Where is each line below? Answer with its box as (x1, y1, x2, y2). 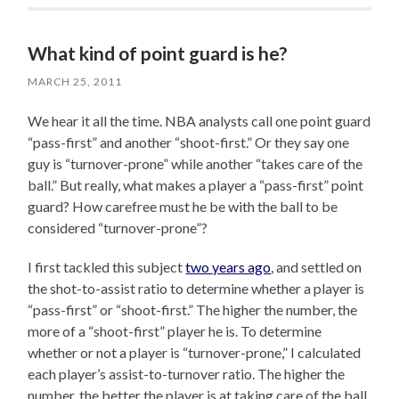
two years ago (185, 257, 272, 275)
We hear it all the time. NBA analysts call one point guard (28, 111, 371, 129)
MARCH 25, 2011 (28, 74, 123, 88)
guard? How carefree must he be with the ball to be (28, 197, 338, 215)
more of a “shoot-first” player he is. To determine (28, 322, 322, 339)
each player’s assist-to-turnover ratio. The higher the (28, 364, 346, 382)
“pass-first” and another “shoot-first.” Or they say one (28, 133, 350, 151)
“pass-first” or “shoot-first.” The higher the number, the (28, 300, 358, 318)
